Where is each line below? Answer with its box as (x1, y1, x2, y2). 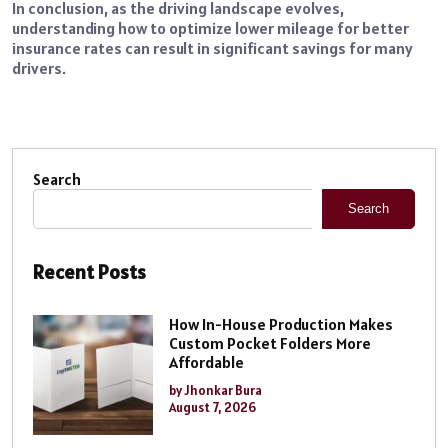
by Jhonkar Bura (169, 381, 262, 399)
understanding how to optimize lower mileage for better (12, 17, 409, 38)
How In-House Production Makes (169, 313, 393, 334)
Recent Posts (33, 258, 146, 285)
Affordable (169, 351, 244, 372)
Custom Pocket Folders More (169, 332, 371, 353)
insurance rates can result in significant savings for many (12, 37, 413, 58)
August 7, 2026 (169, 398, 256, 416)
